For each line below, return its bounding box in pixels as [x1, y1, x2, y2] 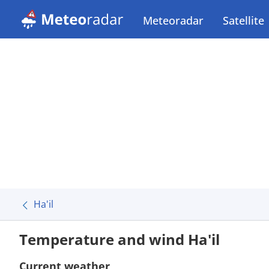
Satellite [223, 13, 264, 28]
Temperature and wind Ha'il [19, 229, 220, 249]
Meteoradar [143, 13, 204, 28]
